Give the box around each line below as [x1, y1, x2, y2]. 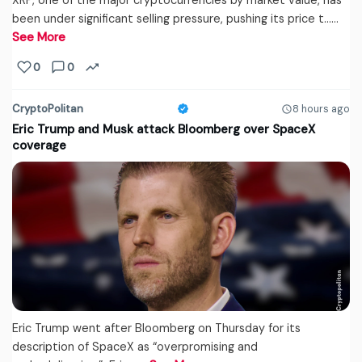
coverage [12, 137, 66, 154]
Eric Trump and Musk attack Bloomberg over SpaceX [12, 121, 315, 138]
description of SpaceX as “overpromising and [12, 339, 258, 355]
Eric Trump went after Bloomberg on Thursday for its [12, 321, 301, 336]
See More [12, 30, 65, 45]
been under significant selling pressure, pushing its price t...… [12, 11, 339, 27]
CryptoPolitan [12, 102, 83, 116]
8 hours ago [293, 102, 350, 116]
